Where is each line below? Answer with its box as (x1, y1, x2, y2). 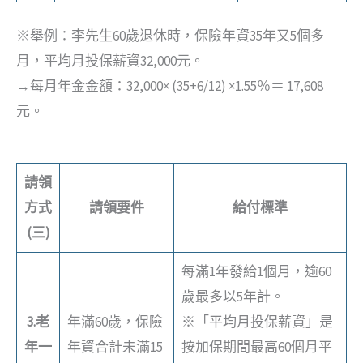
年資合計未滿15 (66, 338, 163, 356)
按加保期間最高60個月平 (181, 338, 332, 356)
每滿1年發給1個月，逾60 (181, 263, 331, 280)
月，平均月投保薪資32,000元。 (16, 51, 204, 70)
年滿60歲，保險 (66, 313, 163, 331)
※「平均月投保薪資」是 (181, 313, 333, 331)
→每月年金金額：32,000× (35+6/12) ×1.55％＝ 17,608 (16, 76, 323, 95)
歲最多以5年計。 (181, 288, 284, 305)
